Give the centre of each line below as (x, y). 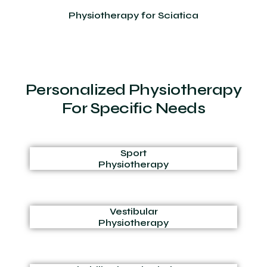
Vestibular (133, 212)
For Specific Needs (133, 108)
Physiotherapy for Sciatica (133, 15)
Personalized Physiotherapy (133, 90)
